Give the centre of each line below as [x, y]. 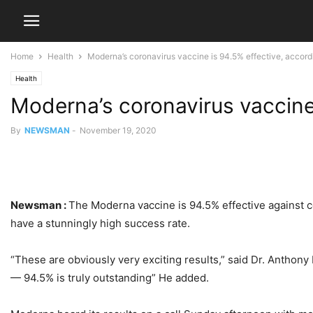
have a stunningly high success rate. [100, 224]
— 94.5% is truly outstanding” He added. [110, 278]
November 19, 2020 [118, 130]
